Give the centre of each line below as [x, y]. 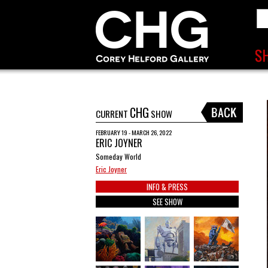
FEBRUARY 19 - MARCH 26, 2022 [134, 132]
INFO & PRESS [167, 187]
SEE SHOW [167, 202]
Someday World [118, 156]
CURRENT [113, 114]
